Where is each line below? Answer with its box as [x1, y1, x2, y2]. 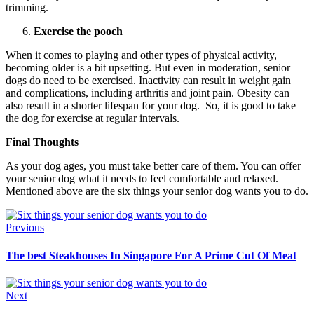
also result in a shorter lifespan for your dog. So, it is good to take [6, 100, 296, 112]
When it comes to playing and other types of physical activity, [6, 49, 277, 62]
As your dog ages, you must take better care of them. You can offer [6, 160, 301, 172]
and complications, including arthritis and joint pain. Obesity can [6, 87, 289, 100]
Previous [6, 221, 44, 234]
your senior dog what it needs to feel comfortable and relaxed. [6, 172, 278, 185]
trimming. [6, 1, 48, 14]
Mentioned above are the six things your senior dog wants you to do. [6, 185, 308, 198]
